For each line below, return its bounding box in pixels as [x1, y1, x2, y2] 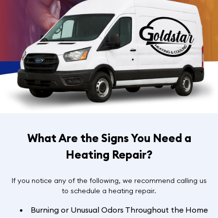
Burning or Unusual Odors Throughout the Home [30, 204, 208, 215]
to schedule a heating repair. [62, 186, 156, 195]
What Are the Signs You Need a [27, 130, 191, 145]
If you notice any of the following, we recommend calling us [11, 176, 207, 185]
